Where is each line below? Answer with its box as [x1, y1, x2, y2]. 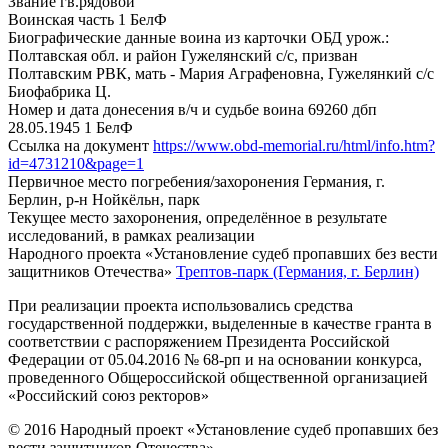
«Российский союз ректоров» [8, 386, 209, 404]
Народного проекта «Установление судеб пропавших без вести [8, 244, 438, 262]
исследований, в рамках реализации [8, 226, 255, 244]
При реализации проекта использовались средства [8, 296, 353, 314]
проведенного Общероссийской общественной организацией [8, 368, 428, 386]
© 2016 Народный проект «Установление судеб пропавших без [8, 420, 438, 438]
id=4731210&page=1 [8, 154, 144, 172]
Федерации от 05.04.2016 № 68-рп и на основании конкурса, [8, 350, 422, 368]
